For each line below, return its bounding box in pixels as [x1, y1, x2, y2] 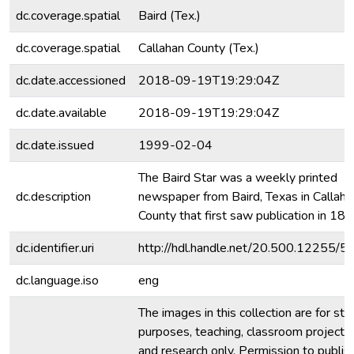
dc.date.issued [16, 137, 94, 154]
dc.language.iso [16, 272, 99, 289]
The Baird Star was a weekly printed [138, 169, 337, 186]
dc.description [16, 188, 91, 205]
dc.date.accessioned [16, 72, 126, 89]
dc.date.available [16, 104, 107, 122]
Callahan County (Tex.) [138, 40, 259, 57]
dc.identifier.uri [16, 239, 94, 257]
